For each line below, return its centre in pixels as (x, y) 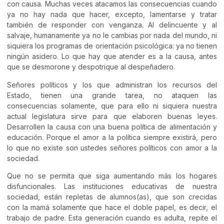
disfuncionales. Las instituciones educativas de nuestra (112, 186)
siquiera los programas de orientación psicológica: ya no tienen (112, 46)
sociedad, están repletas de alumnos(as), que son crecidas (112, 196)
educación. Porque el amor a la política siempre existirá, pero (112, 137)
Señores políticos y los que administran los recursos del (112, 84)
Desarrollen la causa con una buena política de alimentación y (112, 126)
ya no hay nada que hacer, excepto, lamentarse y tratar (112, 14)
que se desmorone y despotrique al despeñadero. (91, 67)
